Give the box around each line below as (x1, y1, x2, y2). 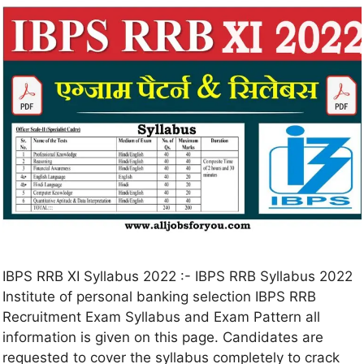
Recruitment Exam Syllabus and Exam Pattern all (2, 309, 320, 326)
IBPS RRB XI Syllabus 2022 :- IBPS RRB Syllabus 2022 (2, 268, 353, 285)
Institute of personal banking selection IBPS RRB (2, 288, 316, 305)
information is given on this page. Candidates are (2, 329, 323, 346)
